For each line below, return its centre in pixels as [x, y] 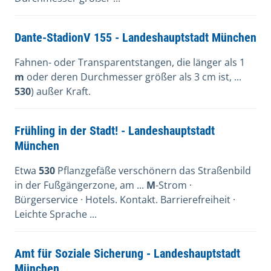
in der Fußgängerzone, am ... [80, 185]
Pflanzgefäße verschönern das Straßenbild [153, 171]
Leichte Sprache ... [56, 214]
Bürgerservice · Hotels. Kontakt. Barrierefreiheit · [125, 200]
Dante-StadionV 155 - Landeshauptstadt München [135, 38]
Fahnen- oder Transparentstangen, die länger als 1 [130, 62]
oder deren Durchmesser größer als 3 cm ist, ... [133, 77]
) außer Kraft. [61, 91]
